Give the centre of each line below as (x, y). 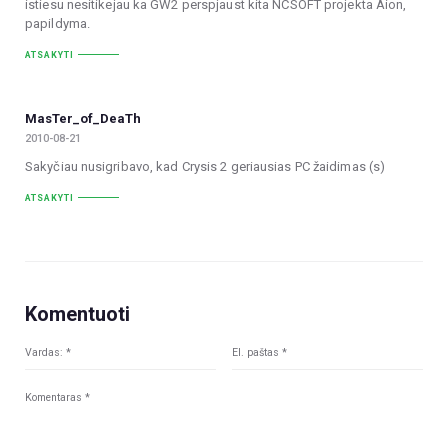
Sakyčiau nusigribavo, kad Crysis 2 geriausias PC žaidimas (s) (205, 166)
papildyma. (57, 23)
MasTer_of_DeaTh (83, 119)
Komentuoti (77, 314)
